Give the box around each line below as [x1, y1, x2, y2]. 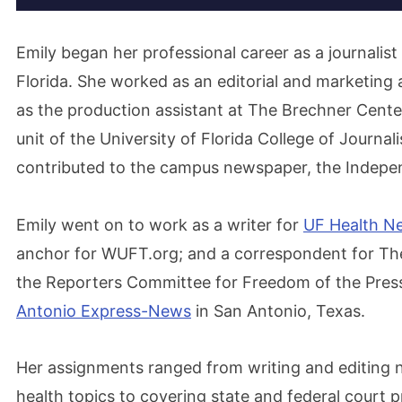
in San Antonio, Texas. [191, 301, 365, 320]
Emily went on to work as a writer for [16, 214, 303, 234]
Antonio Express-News [16, 301, 191, 320]
